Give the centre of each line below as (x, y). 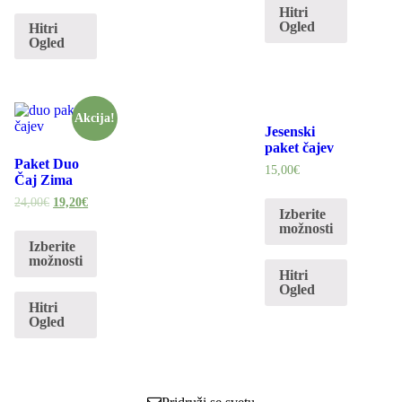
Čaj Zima (44, 180)
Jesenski (290, 132)
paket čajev (300, 148)
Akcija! (95, 118)
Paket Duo (47, 164)
